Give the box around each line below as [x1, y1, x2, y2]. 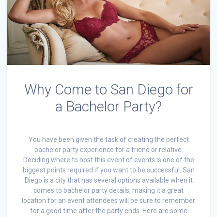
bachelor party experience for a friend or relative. [34, 145, 183, 154]
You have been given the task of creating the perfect [28, 135, 189, 143]
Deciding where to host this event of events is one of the [23, 155, 194, 164]
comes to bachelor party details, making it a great [33, 186, 184, 194]
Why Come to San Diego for [24, 81, 193, 98]
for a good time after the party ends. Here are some [30, 206, 187, 215]
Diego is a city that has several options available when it [24, 176, 193, 184]
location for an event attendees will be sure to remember [22, 196, 195, 204]
